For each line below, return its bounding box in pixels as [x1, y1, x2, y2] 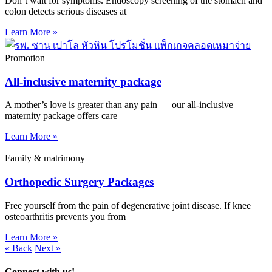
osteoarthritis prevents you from [5, 211, 126, 222]
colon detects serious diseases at [5, 5, 126, 16]
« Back [5, 242, 32, 253]
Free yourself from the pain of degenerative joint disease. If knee [5, 200, 251, 211]
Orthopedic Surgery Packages [5, 175, 154, 189]
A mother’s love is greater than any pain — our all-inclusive [5, 100, 233, 110]
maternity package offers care [5, 110, 117, 121]
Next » [35, 242, 61, 253]
